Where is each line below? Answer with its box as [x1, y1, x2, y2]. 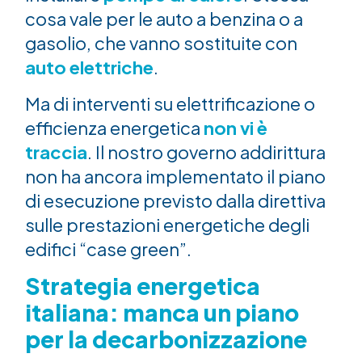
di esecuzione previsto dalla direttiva [25, 188, 326, 212]
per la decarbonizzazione [25, 325, 308, 354]
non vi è [204, 116, 268, 139]
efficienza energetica [25, 116, 204, 139]
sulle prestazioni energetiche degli [25, 213, 310, 236]
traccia [25, 140, 88, 163]
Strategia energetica [25, 271, 261, 301]
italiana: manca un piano [25, 298, 300, 327]
